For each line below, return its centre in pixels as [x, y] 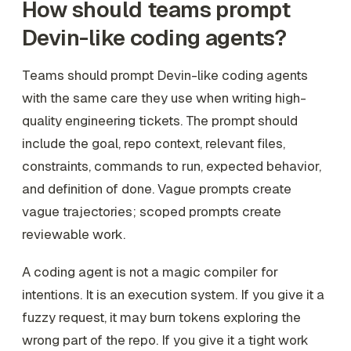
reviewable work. [74, 235]
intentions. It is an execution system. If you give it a [173, 295]
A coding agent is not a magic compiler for [150, 272]
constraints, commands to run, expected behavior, [172, 166]
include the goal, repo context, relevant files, [154, 144]
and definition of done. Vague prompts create [157, 189]
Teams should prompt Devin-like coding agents [165, 76]
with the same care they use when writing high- [164, 98]
